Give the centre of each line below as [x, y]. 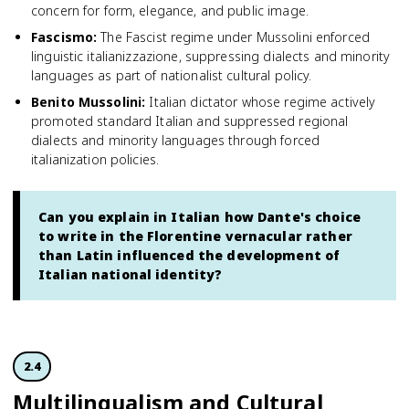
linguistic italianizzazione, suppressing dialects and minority [211, 56]
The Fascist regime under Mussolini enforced [235, 37]
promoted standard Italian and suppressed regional [190, 121]
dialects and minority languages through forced [176, 140]
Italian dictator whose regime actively [262, 102]
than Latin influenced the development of [189, 255]
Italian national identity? [131, 274]
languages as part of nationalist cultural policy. [172, 75]
